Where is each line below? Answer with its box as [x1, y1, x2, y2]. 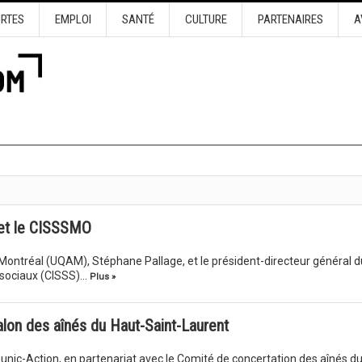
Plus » [89, 271, 116, 282]
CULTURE [184, 12, 227, 27]
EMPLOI [54, 12, 91, 27]
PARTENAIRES [257, 12, 323, 27]
